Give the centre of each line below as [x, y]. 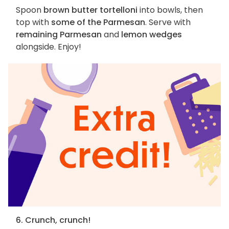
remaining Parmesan [59, 35]
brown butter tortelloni [90, 10]
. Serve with [168, 22]
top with [33, 22]
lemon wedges [152, 35]
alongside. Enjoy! [49, 47]
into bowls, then [170, 10]
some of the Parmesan [98, 22]
